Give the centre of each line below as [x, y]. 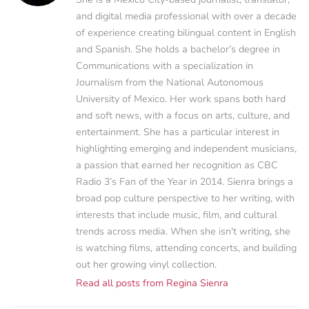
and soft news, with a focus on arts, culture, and [183, 115]
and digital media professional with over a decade [186, 16]
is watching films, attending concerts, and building [186, 248]
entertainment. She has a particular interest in [178, 132]
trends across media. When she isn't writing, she [183, 231]
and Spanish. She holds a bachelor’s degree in [178, 49]
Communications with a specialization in [165, 66]
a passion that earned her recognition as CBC [177, 165]
